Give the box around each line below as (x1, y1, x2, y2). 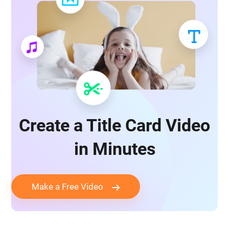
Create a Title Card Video (19, 115, 210, 136)
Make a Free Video (32, 181, 104, 192)
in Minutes (74, 139, 155, 159)
